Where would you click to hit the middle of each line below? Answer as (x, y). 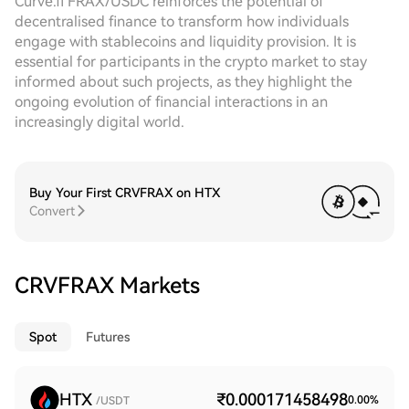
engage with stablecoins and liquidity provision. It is (185, 42)
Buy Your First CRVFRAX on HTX (125, 193)
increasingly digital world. (100, 122)
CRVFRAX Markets (107, 286)
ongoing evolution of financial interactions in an (171, 102)
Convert (52, 211)
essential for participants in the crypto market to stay (191, 62)
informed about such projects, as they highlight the (184, 82)
